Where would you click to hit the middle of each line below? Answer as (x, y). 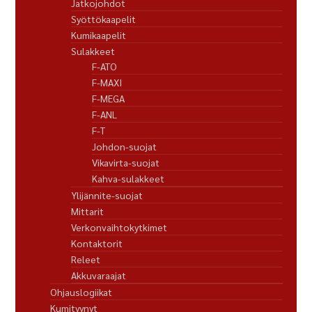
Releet (86, 259)
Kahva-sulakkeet (128, 178)
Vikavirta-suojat (126, 162)
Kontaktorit (97, 243)
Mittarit (88, 211)
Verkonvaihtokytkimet (119, 227)
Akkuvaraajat (99, 275)
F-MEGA (109, 98)
